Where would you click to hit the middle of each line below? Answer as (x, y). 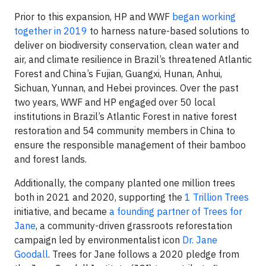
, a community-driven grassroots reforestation (134, 226)
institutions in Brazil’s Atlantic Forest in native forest (126, 116)
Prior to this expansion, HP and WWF (93, 17)
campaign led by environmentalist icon (98, 240)
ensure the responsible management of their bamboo (130, 145)
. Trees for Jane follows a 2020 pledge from (144, 254)
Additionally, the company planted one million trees (125, 183)
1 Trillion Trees (217, 197)
